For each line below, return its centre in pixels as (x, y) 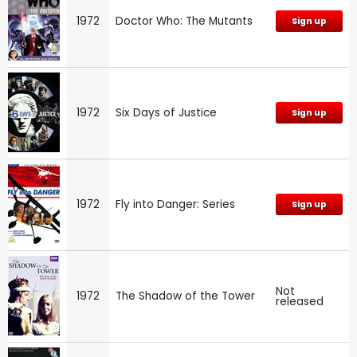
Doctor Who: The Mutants (184, 21)
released (300, 301)
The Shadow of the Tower (185, 296)
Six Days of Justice (166, 112)
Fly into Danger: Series (175, 204)
